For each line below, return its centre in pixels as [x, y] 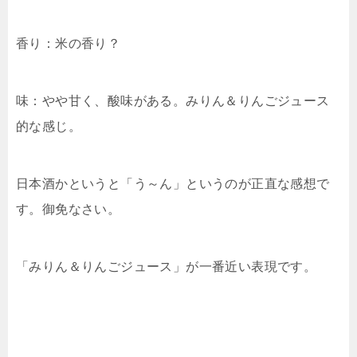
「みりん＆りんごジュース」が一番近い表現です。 [167, 267]
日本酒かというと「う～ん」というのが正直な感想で [173, 184]
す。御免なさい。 [69, 210]
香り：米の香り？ [69, 44]
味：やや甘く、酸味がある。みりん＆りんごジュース [173, 101]
